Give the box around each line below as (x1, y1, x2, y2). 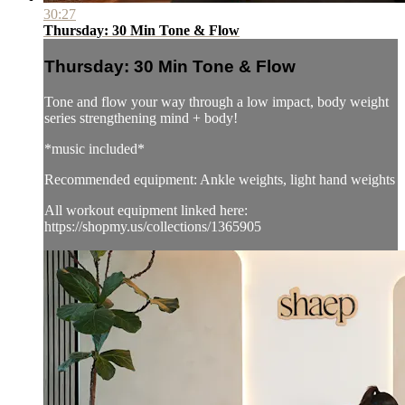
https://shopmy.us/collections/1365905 (44, 218, 261, 234)
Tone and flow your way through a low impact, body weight (44, 93, 389, 109)
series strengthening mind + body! (44, 109, 238, 126)
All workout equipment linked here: (44, 202, 248, 218)
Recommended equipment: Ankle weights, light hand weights (44, 171, 395, 187)
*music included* (44, 140, 145, 156)
